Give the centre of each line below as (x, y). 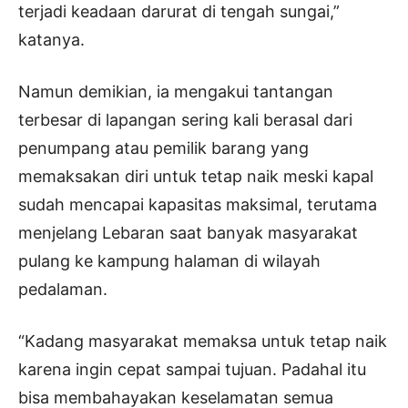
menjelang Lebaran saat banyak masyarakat (188, 233)
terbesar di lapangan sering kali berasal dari (185, 120)
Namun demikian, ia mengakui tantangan (176, 92)
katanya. (51, 40)
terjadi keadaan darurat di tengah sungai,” (179, 12)
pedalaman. (63, 290)
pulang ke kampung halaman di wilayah (169, 261)
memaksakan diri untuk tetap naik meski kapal (196, 177)
